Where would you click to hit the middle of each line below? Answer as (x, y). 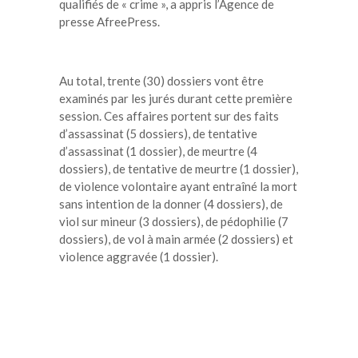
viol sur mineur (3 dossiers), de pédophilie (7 (174, 221)
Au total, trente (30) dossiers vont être (161, 80)
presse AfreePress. (109, 21)
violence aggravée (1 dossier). (139, 256)
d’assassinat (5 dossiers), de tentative (158, 133)
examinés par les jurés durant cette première (176, 98)
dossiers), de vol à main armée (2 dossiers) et (176, 239)
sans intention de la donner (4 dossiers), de (171, 203)
